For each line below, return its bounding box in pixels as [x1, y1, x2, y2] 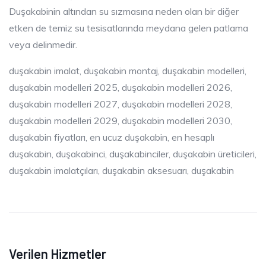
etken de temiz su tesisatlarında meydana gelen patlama [9, 21, 248, 34]
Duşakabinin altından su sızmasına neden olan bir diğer [9, 5, 239, 17]
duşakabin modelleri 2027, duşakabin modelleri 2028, [9, 97, 232, 110]
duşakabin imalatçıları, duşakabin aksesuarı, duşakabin [9, 164, 234, 176]
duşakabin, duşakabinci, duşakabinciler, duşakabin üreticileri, [9, 147, 256, 160]
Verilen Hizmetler [9, 245, 106, 261]
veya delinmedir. [9, 38, 77, 50]
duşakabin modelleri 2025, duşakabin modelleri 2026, [9, 81, 232, 93]
